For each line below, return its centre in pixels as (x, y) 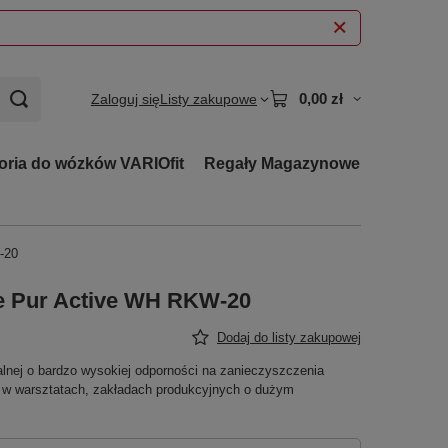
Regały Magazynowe (282, 163)
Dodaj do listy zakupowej (289, 337)
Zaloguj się (125, 99)
